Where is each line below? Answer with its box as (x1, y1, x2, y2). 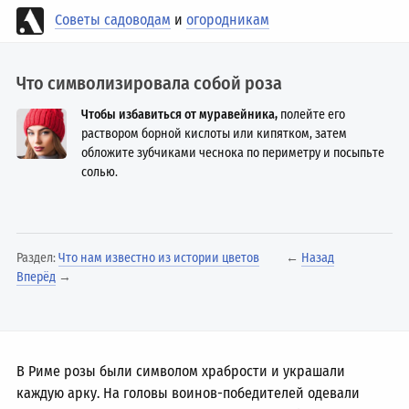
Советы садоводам (55, 11, 172, 29)
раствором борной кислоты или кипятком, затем (81, 126, 348, 142)
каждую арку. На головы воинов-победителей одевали (16, 384, 361, 402)
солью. (81, 164, 119, 180)
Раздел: (16, 250, 59, 266)
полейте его (278, 107, 346, 122)
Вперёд (16, 269, 57, 285)
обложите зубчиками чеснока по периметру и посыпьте (81, 145, 385, 161)
